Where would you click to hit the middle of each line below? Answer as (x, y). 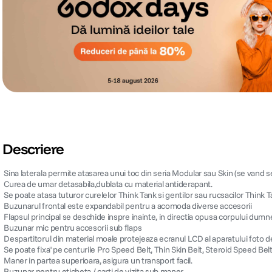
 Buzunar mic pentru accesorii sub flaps (72, 228)
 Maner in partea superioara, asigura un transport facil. (97, 261)
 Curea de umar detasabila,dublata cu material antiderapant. (107, 184)
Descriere (33, 149)
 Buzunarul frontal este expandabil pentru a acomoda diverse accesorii (127, 206)
